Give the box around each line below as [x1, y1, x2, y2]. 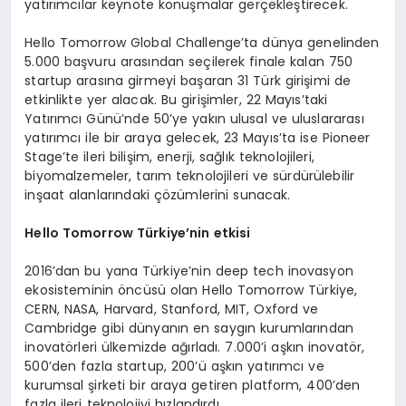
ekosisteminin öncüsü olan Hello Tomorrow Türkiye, [24, 281, 358, 299]
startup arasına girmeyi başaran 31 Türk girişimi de [24, 72, 352, 90]
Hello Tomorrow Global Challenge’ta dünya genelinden [24, 34, 380, 52]
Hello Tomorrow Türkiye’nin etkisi [24, 224, 251, 242]
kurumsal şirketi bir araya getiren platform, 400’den [24, 376, 361, 394]
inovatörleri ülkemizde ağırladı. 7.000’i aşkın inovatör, [24, 338, 365, 356]
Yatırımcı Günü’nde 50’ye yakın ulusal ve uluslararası [24, 110, 364, 128]
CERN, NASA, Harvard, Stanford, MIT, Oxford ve [24, 300, 319, 318]
